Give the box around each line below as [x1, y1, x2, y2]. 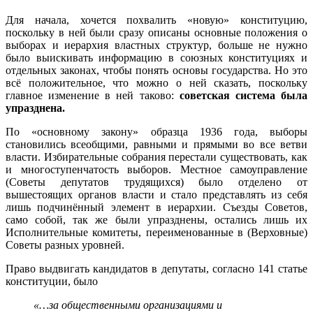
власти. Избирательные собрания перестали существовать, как [6, 150, 307, 163]
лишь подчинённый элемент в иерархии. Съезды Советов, [6, 201, 307, 213]
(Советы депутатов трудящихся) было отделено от [6, 175, 307, 188]
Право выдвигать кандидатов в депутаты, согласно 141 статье [6, 262, 307, 275]
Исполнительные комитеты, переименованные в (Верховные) [6, 226, 307, 238]
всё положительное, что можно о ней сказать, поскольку [6, 76, 307, 89]
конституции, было [6, 275, 98, 287]
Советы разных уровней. [6, 238, 127, 251]
